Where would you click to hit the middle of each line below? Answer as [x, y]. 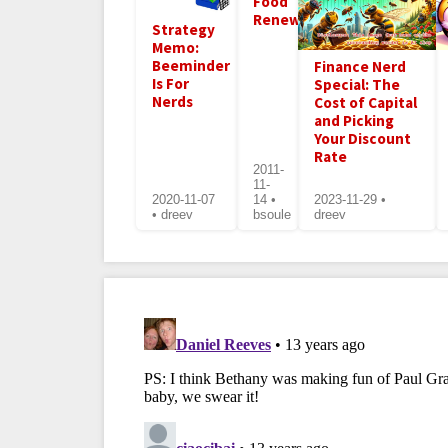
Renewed [286, 19]
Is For [170, 83]
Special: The [356, 84]
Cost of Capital [365, 102]
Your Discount [362, 138]
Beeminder [191, 65]
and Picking [353, 120]
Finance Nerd [359, 66]
